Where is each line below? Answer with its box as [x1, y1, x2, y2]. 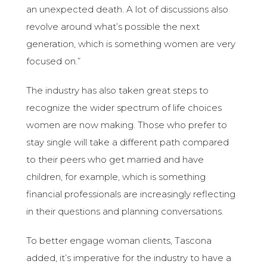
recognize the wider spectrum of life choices [26, 102, 222, 114]
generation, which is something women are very [26, 38, 236, 50]
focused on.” [26, 55, 81, 67]
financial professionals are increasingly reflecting [26, 188, 236, 200]
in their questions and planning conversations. [26, 206, 224, 218]
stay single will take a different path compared [26, 136, 229, 148]
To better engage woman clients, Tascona [26, 235, 212, 247]
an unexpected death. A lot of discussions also [26, 4, 229, 15]
